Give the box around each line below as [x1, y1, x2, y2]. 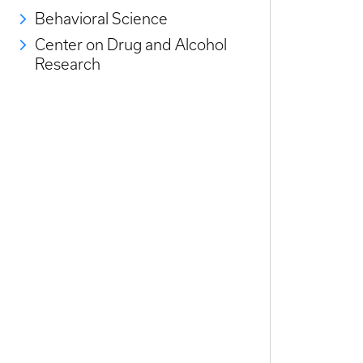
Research [35, 56, 100, 74]
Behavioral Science [35, 11, 168, 28]
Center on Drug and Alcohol [35, 36, 227, 54]
